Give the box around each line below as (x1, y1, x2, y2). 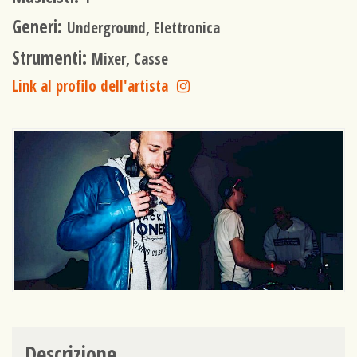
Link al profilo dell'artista (12, 76, 168, 96)
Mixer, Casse (92, 48, 168, 69)
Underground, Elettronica (67, 18, 220, 38)
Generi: (12, 14, 67, 40)
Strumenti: (12, 45, 92, 70)
